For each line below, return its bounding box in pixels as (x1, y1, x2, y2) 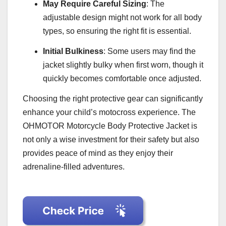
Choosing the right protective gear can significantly (23, 94, 203, 103)
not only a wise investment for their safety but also (23, 135, 199, 144)
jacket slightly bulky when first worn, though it (43, 61, 203, 70)
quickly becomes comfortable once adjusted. (43, 74, 201, 83)
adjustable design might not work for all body (43, 13, 202, 22)
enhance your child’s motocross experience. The (23, 108, 196, 117)
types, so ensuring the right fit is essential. (43, 27, 191, 36)
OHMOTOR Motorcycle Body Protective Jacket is (23, 122, 197, 131)
